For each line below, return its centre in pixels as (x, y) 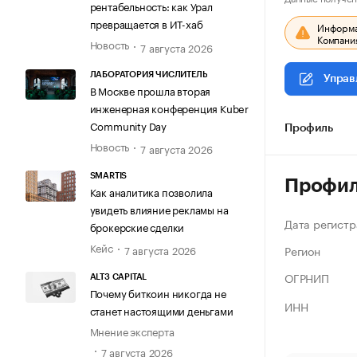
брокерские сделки (137, 227)
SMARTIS (108, 176)
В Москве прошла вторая (150, 90)
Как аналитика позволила (151, 192)
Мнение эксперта (132, 331)
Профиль (309, 128)
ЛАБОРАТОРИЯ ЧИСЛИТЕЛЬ (149, 74)
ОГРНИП (307, 277)
